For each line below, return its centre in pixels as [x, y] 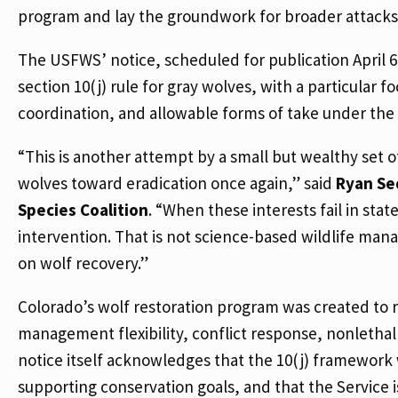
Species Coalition [83, 210]
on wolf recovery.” [83, 263]
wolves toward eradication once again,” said [177, 183]
